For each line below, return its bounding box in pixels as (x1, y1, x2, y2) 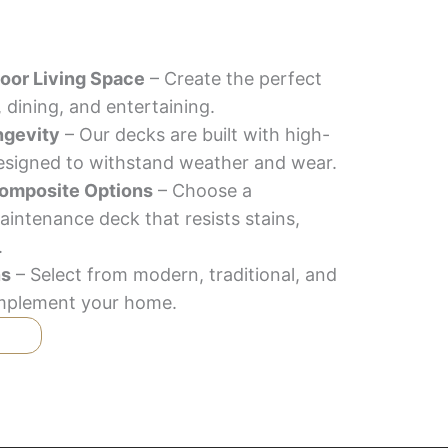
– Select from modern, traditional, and (10, 263, 337, 285)
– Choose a (152, 179, 252, 201)
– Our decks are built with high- (59, 123, 330, 145)
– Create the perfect (144, 67, 322, 89)
